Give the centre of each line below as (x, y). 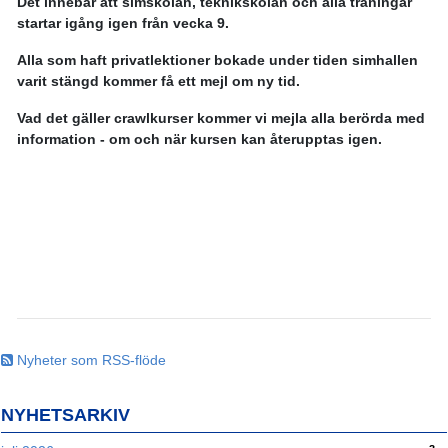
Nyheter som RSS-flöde (89, 360)
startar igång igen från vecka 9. (123, 23)
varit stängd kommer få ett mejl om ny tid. (160, 81)
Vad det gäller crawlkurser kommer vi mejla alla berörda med (221, 118)
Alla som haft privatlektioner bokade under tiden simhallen (217, 60)
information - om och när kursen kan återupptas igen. (201, 139)
